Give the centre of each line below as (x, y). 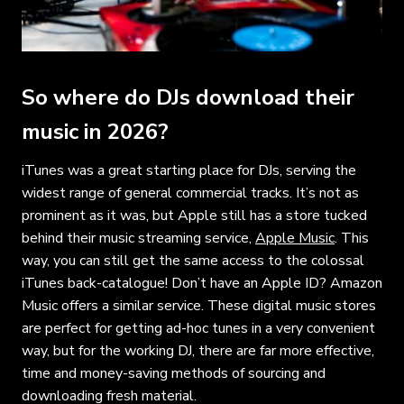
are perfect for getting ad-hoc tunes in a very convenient (198, 328)
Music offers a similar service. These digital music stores (199, 305)
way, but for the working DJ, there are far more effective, (198, 350)
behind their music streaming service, (138, 238)
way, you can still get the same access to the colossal (193, 260)
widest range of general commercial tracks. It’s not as (190, 193)
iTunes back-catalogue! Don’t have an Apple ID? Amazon (202, 283)
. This (352, 238)
